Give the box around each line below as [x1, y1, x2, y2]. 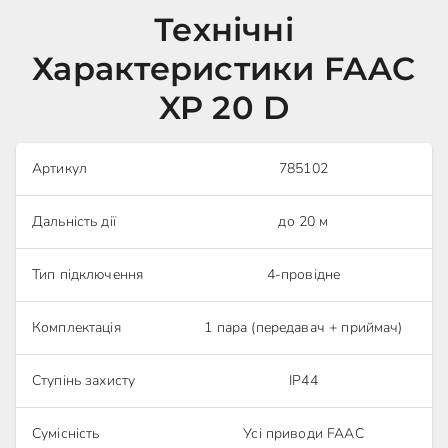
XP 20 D [158, 88, 290, 127]
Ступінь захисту [32, 371, 136, 390]
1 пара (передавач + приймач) [204, 318, 403, 337]
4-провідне [266, 265, 341, 284]
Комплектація [32, 318, 121, 337]
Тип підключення [32, 265, 144, 284]
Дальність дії [32, 212, 116, 231]
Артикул [32, 159, 88, 178]
